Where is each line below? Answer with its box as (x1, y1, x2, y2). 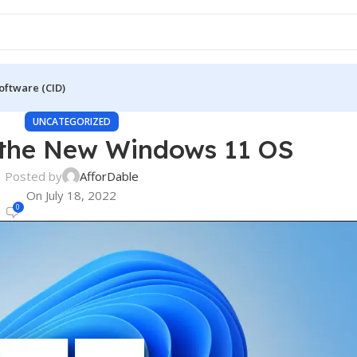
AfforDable (79, 168, 139, 184)
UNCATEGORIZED (32, 115, 111, 128)
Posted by (4, 168, 62, 184)
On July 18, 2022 (26, 187, 117, 203)
